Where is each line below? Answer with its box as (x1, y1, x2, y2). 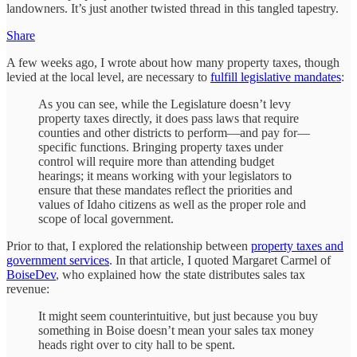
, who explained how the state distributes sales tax (56, 267, 305, 281)
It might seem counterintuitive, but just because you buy (38, 308, 318, 323)
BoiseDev (6, 267, 56, 281)
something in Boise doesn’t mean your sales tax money (38, 323, 314, 337)
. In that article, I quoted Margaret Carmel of (109, 253, 331, 267)
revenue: (6, 281, 49, 296)
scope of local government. (38, 211, 174, 226)
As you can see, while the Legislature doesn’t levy (38, 96, 291, 111)
